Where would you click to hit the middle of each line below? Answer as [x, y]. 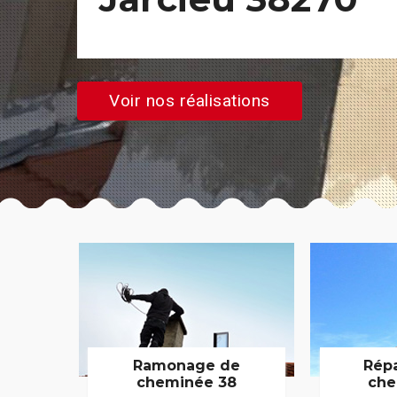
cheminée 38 [187, 383]
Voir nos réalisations [190, 101]
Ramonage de [187, 366]
